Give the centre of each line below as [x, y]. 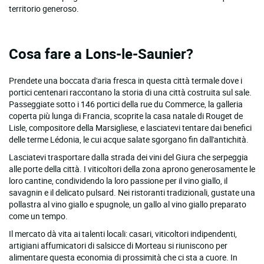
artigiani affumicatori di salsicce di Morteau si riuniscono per [118, 245]
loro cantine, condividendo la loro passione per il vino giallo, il [118, 180]
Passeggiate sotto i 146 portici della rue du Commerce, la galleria [126, 104]
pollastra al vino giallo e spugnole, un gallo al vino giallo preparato [128, 204]
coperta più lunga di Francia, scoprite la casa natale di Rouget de [126, 115]
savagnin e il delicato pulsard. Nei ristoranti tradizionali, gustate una [132, 192]
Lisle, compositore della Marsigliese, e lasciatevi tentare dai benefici [130, 127]
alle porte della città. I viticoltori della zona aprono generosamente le [132, 169]
